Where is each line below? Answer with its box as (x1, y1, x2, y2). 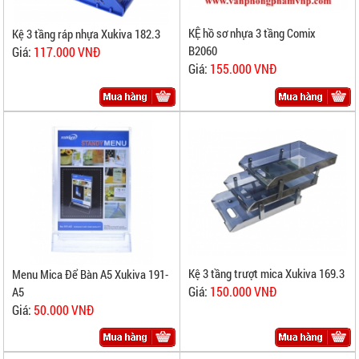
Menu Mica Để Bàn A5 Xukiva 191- (12, 265, 169, 282)
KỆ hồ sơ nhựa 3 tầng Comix (188, 24, 316, 41)
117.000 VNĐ (34, 42, 101, 60)
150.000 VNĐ (209, 282, 276, 300)
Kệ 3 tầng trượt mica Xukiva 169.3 (188, 264, 345, 281)
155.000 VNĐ (209, 59, 276, 77)
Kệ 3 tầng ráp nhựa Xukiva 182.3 (12, 25, 161, 42)
